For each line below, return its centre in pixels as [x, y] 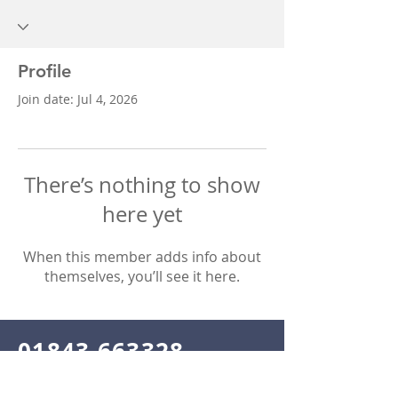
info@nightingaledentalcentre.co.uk [138, 378]
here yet [142, 214]
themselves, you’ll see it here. [142, 276]
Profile [44, 71]
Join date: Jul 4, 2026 [78, 99]
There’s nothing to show [142, 185]
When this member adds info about [142, 257]
